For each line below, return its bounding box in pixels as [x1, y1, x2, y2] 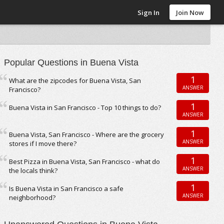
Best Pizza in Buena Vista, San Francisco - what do [9, 157, 160, 166]
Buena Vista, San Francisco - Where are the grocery [9, 130, 164, 139]
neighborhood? [9, 193, 56, 202]
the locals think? [9, 166, 58, 175]
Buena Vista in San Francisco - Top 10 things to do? [9, 103, 161, 112]
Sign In [137, 8, 160, 17]
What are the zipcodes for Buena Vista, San [9, 76, 141, 85]
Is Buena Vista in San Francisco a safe [9, 184, 124, 193]
